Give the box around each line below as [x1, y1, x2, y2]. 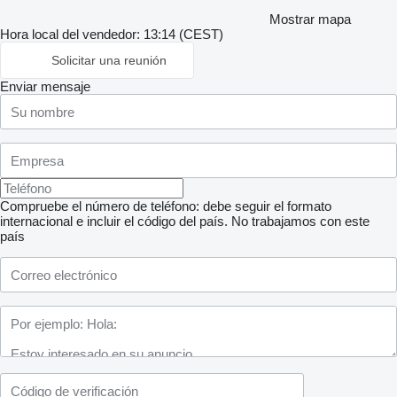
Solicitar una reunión [51, 53, 167, 67]
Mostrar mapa [269, 12, 351, 27]
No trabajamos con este [231, 214, 370, 229]
